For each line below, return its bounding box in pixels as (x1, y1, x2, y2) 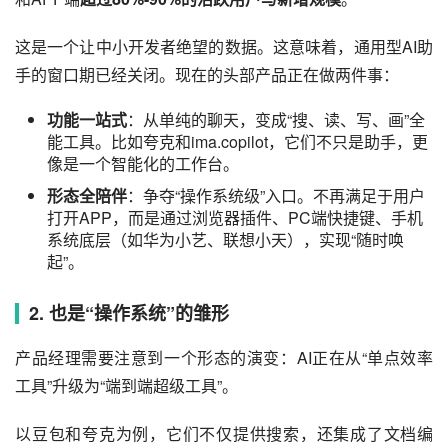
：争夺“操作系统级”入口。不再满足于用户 (127, 183, 425, 207)
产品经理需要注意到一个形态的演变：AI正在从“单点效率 (15, 345, 433, 369)
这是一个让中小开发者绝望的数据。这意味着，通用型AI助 (15, 34, 433, 58)
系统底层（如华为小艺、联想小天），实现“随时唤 (47, 227, 404, 251)
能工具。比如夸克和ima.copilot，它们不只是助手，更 (47, 129, 428, 153)
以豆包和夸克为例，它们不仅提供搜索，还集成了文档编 (15, 421, 433, 445)
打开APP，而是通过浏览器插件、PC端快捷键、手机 (47, 205, 423, 229)
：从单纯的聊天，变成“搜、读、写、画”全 (127, 107, 425, 131)
